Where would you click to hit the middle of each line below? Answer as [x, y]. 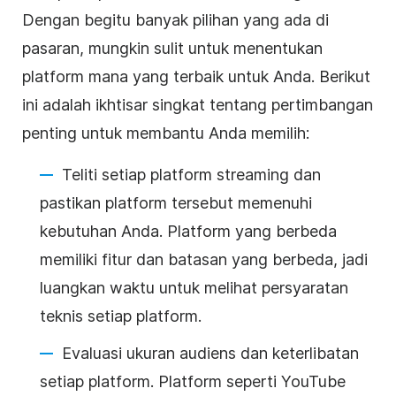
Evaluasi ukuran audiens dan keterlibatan [210, 353]
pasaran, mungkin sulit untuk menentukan [172, 48]
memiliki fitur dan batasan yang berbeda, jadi [204, 259]
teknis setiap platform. [121, 316]
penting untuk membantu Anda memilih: [166, 133]
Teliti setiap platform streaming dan [191, 174]
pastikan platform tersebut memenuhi [176, 202]
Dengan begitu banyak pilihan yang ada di [175, 19]
